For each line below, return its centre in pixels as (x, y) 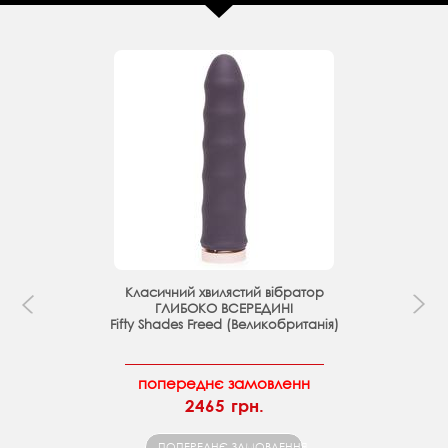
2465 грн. (224, 405)
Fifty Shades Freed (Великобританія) (224, 324)
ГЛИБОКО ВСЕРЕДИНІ (224, 308)
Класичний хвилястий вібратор (224, 292)
